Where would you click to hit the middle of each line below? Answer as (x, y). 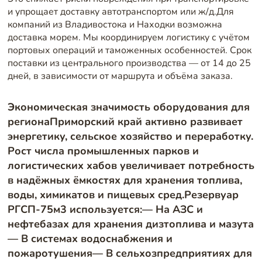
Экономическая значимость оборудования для (128, 106)
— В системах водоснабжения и (90, 238)
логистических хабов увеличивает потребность (131, 165)
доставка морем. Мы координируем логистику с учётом (128, 37)
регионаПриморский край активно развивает (125, 121)
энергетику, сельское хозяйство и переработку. (130, 136)
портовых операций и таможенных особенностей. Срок (129, 50)
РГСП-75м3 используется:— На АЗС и (105, 209)
